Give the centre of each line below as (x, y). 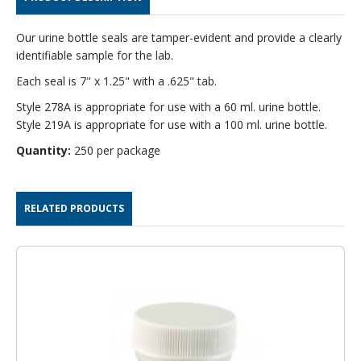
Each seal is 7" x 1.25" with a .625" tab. (116, 81)
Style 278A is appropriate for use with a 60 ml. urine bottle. (168, 106)
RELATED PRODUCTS (74, 208)
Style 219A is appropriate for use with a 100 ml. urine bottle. (172, 124)
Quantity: (44, 150)
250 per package (116, 150)
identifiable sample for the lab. (95, 55)
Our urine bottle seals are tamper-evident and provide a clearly (179, 37)
